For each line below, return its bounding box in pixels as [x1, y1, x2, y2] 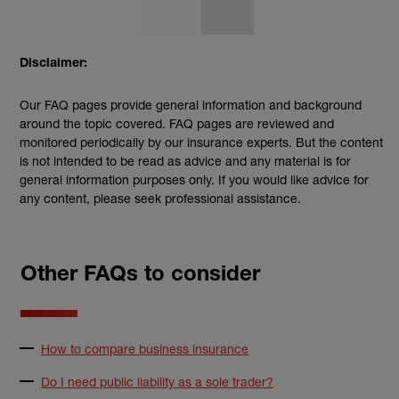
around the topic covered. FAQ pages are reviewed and [20, 116, 334, 132]
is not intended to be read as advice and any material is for [20, 153, 351, 169]
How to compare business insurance [41, 341, 248, 357]
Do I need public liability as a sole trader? [41, 374, 273, 390]
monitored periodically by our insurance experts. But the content [20, 134, 383, 151]
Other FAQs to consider [20, 265, 260, 288]
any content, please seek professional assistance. [20, 191, 301, 207]
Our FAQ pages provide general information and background [20, 97, 362, 113]
